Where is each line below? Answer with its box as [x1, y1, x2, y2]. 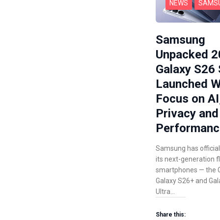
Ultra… [156, 187, 175, 195]
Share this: [156, 211, 186, 218]
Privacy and [156, 106, 219, 120]
